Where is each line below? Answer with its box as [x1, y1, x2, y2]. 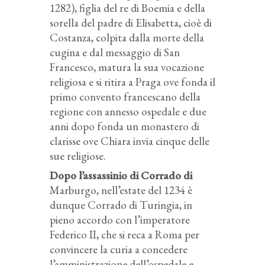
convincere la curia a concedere [50, 242, 188, 257]
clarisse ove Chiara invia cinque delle [50, 134, 209, 149]
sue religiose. [50, 148, 106, 164]
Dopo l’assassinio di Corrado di [50, 168, 192, 183]
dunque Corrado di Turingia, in [50, 198, 192, 213]
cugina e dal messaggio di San [50, 45, 180, 60]
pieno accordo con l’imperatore [50, 212, 190, 228]
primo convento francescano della [50, 89, 201, 105]
